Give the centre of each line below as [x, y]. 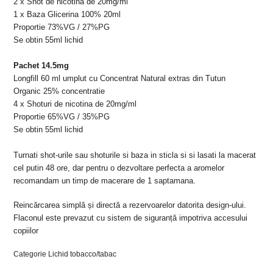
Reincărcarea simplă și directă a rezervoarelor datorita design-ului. [130, 205]
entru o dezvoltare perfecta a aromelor [158, 168]
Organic [27, 91]
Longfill [27, 78]
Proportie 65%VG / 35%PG [62, 116]
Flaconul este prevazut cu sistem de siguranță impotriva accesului [131, 218]
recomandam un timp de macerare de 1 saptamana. [105, 180]
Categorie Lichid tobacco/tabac [65, 254]
